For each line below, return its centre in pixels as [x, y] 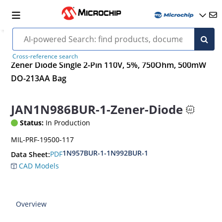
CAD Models [38, 166]
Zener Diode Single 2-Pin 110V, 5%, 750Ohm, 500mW [109, 65]
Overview [31, 204]
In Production [67, 122]
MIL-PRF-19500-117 [43, 139]
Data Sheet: [31, 154]
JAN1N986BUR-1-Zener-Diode [97, 110]
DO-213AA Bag [39, 79]
